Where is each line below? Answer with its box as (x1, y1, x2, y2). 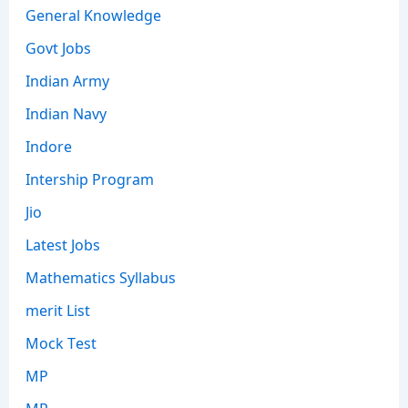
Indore (25, 136, 72, 157)
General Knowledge (25, 5, 161, 25)
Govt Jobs (25, 37, 91, 58)
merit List (25, 300, 90, 321)
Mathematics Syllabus (25, 267, 176, 288)
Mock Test (25, 332, 97, 353)
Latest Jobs (25, 234, 100, 255)
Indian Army (25, 70, 109, 91)
